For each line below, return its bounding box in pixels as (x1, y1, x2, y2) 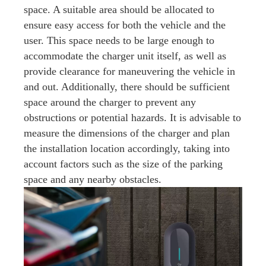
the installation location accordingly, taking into (24, 142, 230, 154)
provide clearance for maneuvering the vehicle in (24, 65, 235, 77)
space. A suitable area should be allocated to (24, 4, 214, 15)
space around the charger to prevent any (24, 96, 196, 108)
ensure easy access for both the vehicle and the (24, 19, 226, 31)
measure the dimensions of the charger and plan (24, 127, 230, 139)
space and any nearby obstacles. (24, 173, 161, 185)
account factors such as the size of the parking (24, 158, 223, 170)
